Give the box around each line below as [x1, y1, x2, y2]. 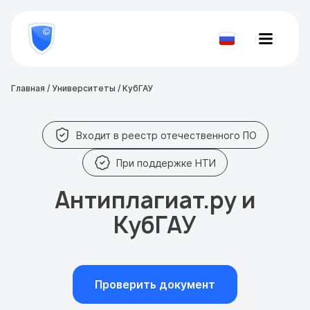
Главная [11, 83, 45, 93]
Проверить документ [95, 277, 215, 291]
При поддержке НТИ [116, 156, 216, 169]
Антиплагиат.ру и [54, 185, 256, 215]
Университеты [52, 83, 116, 93]
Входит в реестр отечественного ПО [75, 129, 257, 141]
